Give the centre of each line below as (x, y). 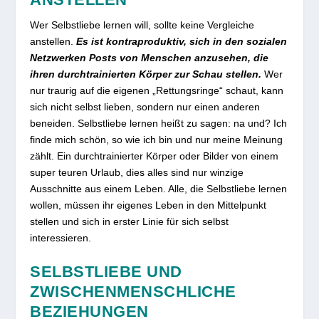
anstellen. (53, 41)
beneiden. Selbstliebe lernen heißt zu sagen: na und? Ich (159, 123)
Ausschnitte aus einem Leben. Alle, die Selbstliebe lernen (159, 188)
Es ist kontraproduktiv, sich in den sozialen (182, 41)
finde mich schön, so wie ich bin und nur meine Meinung (157, 139)
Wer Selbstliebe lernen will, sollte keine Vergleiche (142, 25)
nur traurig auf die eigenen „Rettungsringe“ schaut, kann (157, 90)
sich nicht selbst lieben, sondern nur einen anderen (145, 106)
